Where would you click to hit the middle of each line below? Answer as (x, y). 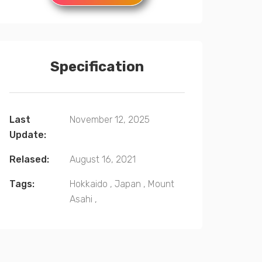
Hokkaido (89, 184)
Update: (28, 135)
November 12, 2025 (110, 120)
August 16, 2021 (103, 159)
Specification (97, 67)
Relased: (29, 159)
